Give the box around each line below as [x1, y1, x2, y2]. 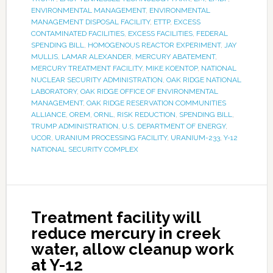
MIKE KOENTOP [145, 64, 197, 73]
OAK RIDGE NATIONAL [166, 76, 241, 85]
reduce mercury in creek [30, 224, 221, 243]
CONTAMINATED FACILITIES [30, 29, 124, 38]
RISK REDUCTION [116, 110, 175, 119]
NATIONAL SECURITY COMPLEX [30, 145, 138, 154]
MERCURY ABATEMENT [135, 52, 215, 62]
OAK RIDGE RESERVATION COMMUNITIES [86, 99, 226, 108]
